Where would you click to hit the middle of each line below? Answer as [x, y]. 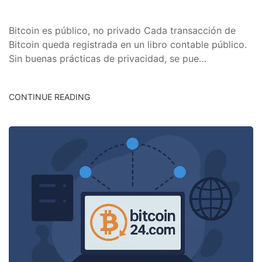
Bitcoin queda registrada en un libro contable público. [128, 45]
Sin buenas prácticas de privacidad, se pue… [108, 59]
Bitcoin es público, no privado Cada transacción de [122, 31]
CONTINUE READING [49, 97]
